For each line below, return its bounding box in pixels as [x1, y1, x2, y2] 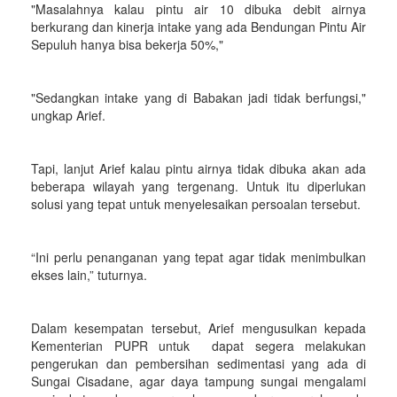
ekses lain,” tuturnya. [31, 266, 151, 284]
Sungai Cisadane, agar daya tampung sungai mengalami [31, 372, 366, 390]
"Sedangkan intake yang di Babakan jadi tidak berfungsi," [31, 89, 366, 106]
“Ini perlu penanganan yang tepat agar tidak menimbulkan [31, 248, 366, 266]
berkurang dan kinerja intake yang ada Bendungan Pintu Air [31, 18, 366, 35]
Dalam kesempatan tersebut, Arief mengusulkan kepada [31, 319, 366, 337]
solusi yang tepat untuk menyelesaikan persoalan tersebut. [31, 195, 364, 213]
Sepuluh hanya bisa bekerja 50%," [31, 35, 223, 53]
